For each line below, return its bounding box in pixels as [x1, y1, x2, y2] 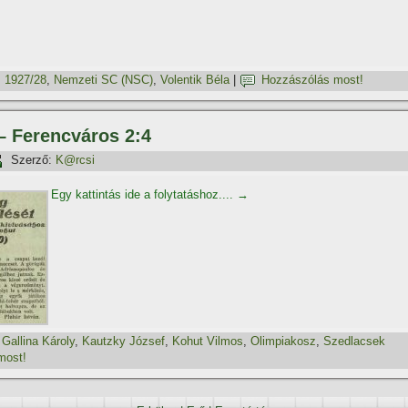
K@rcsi [56, 153, 95, 168]
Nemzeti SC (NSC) [54, 73, 153, 87]
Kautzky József [82, 334, 165, 349]
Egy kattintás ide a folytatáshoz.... [51, 188, 237, 201]
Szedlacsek [323, 334, 385, 349]
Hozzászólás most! [261, 73, 363, 87]
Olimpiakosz [250, 334, 316, 349]
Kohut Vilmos [172, 334, 243, 349]
